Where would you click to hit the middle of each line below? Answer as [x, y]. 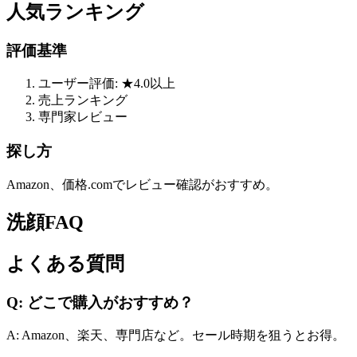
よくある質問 [65, 263]
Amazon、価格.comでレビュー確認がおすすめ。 [142, 184]
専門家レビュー [83, 117]
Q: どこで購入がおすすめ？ [100, 302]
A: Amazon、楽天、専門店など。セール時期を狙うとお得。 [176, 335]
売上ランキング [83, 100]
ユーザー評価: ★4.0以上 [107, 84]
